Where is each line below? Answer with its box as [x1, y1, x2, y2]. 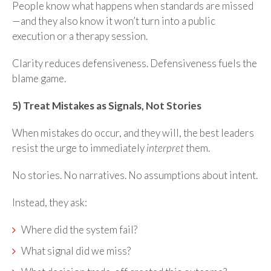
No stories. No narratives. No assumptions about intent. [12, 168, 258, 181]
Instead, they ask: [12, 195, 87, 209]
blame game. [12, 71, 66, 85]
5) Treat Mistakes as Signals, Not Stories [12, 99, 201, 112]
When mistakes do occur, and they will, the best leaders [12, 126, 254, 139]
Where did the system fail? [21, 223, 137, 236]
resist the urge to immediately [12, 141, 146, 154]
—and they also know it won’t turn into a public [12, 14, 215, 27]
